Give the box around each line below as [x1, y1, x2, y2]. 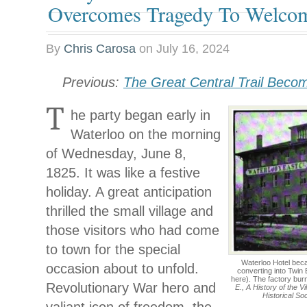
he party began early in [71, 107, 210, 123]
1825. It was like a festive [46, 164, 200, 180]
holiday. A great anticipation [46, 184, 212, 199]
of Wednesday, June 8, [46, 145, 186, 161]
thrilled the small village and [46, 203, 213, 219]
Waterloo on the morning [71, 126, 221, 142]
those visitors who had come [46, 222, 219, 238]
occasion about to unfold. [46, 260, 199, 276]
